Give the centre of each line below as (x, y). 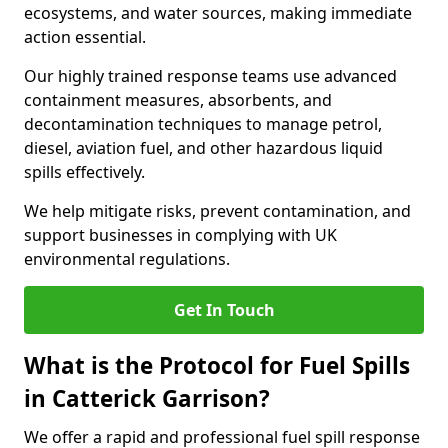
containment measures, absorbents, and (178, 100)
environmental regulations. (127, 259)
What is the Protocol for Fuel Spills (217, 365)
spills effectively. (84, 172)
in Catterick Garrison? (147, 398)
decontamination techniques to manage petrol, (203, 124)
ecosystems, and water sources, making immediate (218, 13)
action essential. (85, 37)
